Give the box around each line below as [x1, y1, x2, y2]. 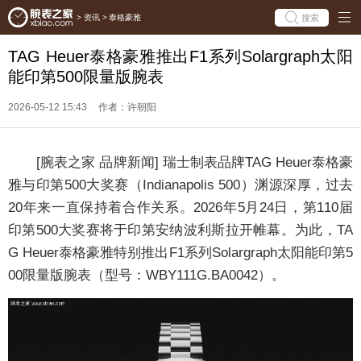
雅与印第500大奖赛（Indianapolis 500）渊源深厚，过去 [8, 177, 353, 193]
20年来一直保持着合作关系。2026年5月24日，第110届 [8, 200, 353, 215]
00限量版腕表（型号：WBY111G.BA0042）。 [8, 268, 285, 283]
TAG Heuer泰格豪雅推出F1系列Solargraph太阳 [8, 48, 353, 65]
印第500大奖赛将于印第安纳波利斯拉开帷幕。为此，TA [8, 222, 353, 238]
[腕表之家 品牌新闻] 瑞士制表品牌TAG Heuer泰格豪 [8, 155, 353, 170]
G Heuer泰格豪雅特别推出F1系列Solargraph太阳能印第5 [8, 245, 353, 260]
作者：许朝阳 [98, 102, 156, 113]
